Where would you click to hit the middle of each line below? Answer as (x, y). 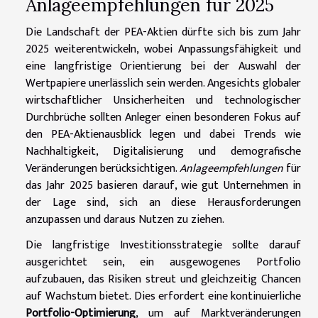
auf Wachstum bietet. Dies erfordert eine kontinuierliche (163, 296)
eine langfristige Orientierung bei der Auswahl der (163, 66)
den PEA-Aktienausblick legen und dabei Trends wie (163, 134)
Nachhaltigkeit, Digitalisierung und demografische (163, 151)
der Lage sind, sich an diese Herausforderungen (163, 202)
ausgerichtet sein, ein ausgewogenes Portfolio (163, 262)
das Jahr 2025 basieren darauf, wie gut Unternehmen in (163, 185)
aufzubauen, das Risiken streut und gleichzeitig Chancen (163, 279)
